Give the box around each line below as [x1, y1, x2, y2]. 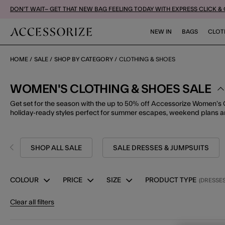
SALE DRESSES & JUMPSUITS [113, 145, 209, 152]
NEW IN [150, 29, 172, 35]
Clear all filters [10, 199, 54, 206]
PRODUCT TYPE [145, 177, 196, 184]
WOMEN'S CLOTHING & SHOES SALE [10, 83, 211, 95]
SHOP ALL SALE [31, 145, 82, 152]
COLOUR [10, 177, 39, 184]
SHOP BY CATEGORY [54, 56, 113, 62]
